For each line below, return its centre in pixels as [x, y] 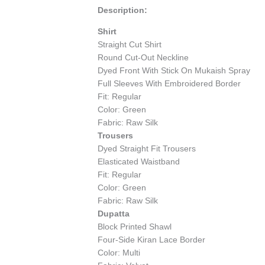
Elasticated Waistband [139, 162]
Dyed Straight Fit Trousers [147, 149]
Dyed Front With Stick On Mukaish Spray [174, 71]
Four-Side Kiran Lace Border [152, 240]
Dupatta [114, 214]
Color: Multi [119, 253]
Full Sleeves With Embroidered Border [169, 84]
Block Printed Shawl [135, 227]
